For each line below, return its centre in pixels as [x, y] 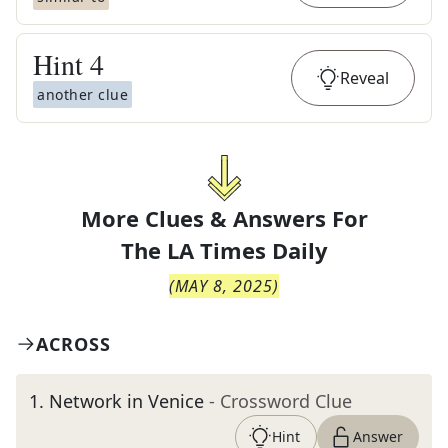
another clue [82, 94]
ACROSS [73, 344]
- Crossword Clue [280, 401]
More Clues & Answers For [224, 218]
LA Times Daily [247, 250]
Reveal [364, 78]
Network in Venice [126, 401]
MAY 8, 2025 [224, 286]
